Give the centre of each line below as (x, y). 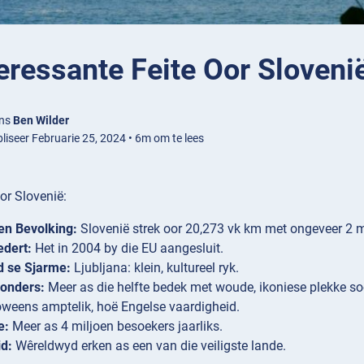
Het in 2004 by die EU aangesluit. (128, 249)
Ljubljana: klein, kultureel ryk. (155, 268)
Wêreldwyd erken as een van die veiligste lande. (149, 346)
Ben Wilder (41, 121)
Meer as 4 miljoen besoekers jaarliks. (116, 327)
